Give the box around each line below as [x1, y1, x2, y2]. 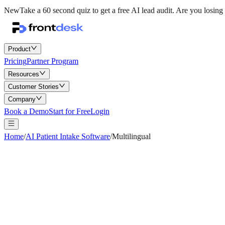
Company [8, 95, 36, 103]
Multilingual [112, 132, 151, 141]
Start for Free [49, 107, 90, 116]
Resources [8, 70, 39, 78]
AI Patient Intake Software [26, 132, 110, 141]
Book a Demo [4, 107, 49, 116]
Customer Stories [8, 83, 59, 90]
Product [8, 45, 31, 53]
